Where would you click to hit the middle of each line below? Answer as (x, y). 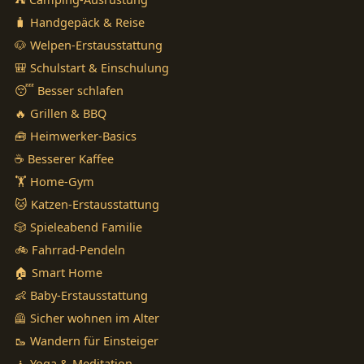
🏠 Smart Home (58, 273)
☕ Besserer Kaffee (64, 159)
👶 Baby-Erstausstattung (81, 295)
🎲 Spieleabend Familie (78, 227)
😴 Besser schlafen (69, 91)
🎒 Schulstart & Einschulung (92, 68)
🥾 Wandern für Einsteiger (87, 341)
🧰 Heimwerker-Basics (76, 136)
